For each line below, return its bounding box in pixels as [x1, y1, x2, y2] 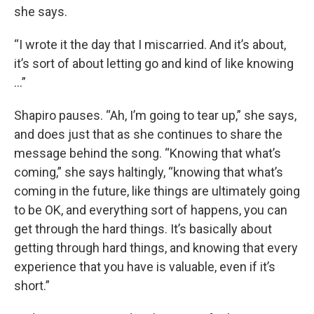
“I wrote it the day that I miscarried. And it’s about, [14, 37, 286, 53]
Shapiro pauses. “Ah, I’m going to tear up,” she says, [14, 108, 296, 123]
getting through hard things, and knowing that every [14, 240, 298, 256]
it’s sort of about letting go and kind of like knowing [14, 56, 294, 71]
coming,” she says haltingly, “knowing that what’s [14, 165, 283, 180]
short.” [14, 278, 50, 294]
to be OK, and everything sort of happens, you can [14, 203, 287, 218]
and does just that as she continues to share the [14, 127, 282, 142]
